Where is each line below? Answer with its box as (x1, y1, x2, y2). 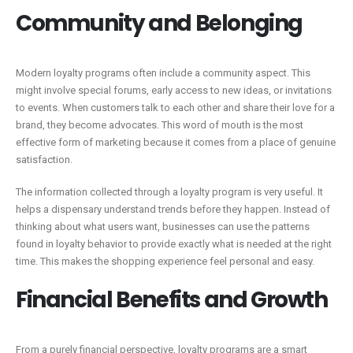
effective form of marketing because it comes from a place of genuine (16, 136, 336, 149)
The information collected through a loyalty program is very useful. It (16, 185, 323, 198)
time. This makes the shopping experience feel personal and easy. (16, 255, 314, 267)
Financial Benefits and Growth (16, 284, 328, 316)
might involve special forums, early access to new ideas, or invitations (16, 84, 332, 97)
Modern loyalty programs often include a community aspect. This (16, 67, 310, 80)
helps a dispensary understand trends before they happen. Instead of (16, 203, 330, 215)
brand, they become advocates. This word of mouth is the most (16, 119, 303, 132)
